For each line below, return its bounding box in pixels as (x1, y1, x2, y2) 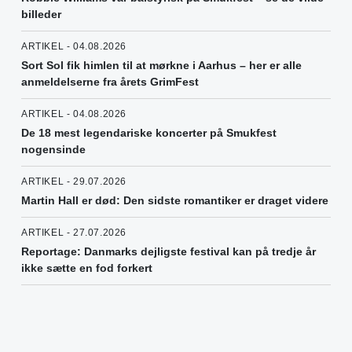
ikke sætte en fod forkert (21, 261, 152, 274)
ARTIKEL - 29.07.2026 (21, 175, 126, 187)
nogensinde (21, 142, 86, 156)
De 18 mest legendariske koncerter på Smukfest (21, 126, 277, 139)
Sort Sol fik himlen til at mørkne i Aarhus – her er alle (21, 58, 302, 71)
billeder (21, 7, 61, 20)
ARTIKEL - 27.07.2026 (21, 226, 126, 238)
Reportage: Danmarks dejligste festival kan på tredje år (21, 244, 316, 258)
